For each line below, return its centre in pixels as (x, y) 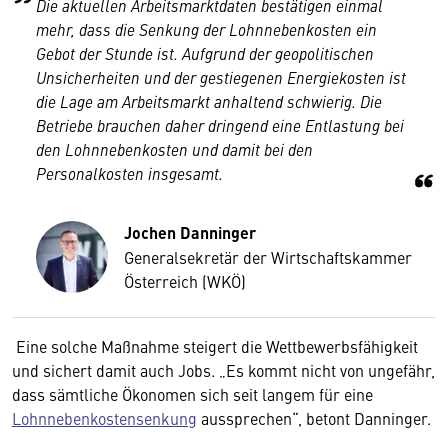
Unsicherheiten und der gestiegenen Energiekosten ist (221, 77)
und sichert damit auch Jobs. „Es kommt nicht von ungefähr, (223, 370)
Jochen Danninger (190, 232)
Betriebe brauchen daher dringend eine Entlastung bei (220, 125)
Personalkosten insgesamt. (129, 173)
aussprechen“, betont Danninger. (316, 418)
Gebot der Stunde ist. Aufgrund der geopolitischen (205, 53)
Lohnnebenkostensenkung (104, 418)
